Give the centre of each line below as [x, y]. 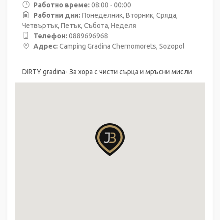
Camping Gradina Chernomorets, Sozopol [121, 46]
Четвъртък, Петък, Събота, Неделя [79, 25]
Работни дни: [57, 15]
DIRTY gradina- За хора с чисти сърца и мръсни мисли [107, 71]
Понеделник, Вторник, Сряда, [130, 15]
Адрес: [46, 46]
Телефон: [50, 36]
